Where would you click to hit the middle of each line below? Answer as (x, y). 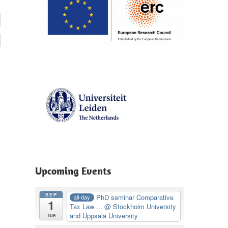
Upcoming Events (73, 171)
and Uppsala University (104, 215)
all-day (82, 197)
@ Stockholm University (140, 206)
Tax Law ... (87, 206)
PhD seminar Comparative (135, 197)
